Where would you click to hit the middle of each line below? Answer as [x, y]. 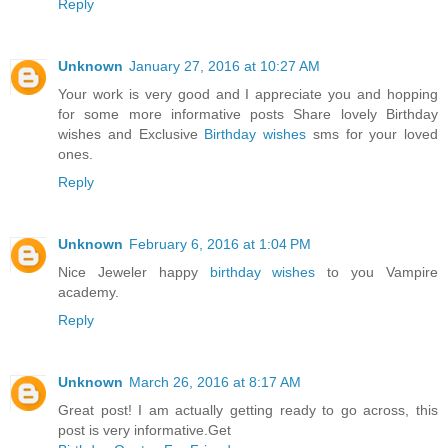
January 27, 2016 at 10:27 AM [224, 66]
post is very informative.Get [144, 430]
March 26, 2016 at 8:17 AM [215, 382]
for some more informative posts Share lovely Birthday [248, 114]
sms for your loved [375, 134]
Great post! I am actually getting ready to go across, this [248, 410]
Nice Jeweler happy [134, 272]
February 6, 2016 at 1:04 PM [220, 244]
